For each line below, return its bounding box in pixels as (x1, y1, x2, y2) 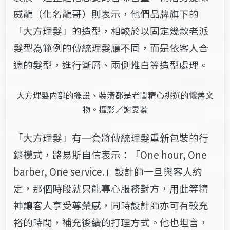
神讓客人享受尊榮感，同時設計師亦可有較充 (13, 198, 209, 213)
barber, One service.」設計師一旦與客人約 (13, 164, 203, 179)
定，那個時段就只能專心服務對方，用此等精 (13, 181, 209, 196)
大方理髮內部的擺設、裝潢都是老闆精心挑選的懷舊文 (16, 89, 214, 102)
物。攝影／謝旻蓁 (82, 103, 148, 116)
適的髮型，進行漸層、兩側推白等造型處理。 (13, 57, 209, 72)
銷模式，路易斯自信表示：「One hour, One (13, 147, 207, 162)
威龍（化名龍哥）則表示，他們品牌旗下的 (13, 7, 199, 21)
